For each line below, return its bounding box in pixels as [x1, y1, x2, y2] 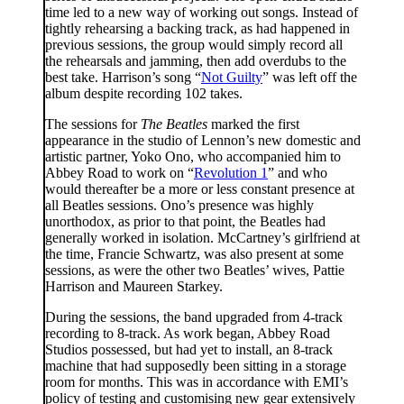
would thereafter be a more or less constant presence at [45, 180, 354, 197]
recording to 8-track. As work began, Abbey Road [45, 325, 330, 341]
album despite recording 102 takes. [45, 85, 243, 101]
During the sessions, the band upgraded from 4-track [45, 308, 343, 325]
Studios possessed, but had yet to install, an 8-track [45, 341, 333, 357]
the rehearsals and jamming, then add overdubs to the [45, 52, 346, 69]
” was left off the [262, 69, 357, 85]
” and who [268, 164, 327, 180]
